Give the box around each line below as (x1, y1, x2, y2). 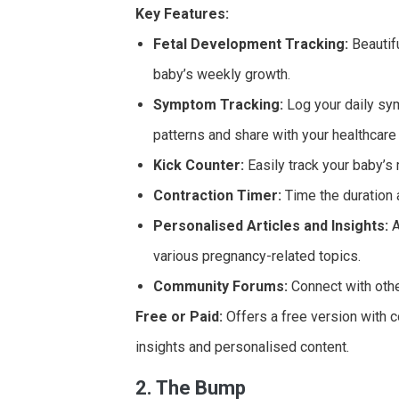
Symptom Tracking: (153, 95, 283, 113)
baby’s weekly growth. (153, 65, 290, 83)
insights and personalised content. (135, 338, 349, 355)
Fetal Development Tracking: (153, 35, 348, 53)
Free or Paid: (135, 307, 223, 325)
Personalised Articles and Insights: (153, 216, 388, 234)
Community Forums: (153, 277, 288, 295)
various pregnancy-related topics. (153, 247, 361, 265)
